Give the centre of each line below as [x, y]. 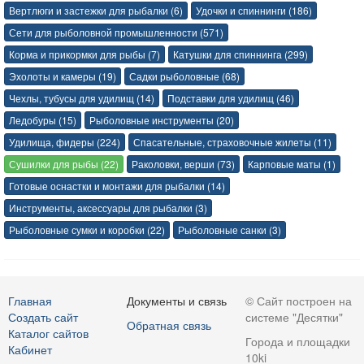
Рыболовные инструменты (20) [162, 120]
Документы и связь [176, 301]
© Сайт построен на [298, 301]
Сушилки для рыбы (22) [64, 164]
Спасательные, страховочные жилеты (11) [232, 142]
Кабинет [30, 350]
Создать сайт [43, 317]
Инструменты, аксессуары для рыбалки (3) [108, 208]
